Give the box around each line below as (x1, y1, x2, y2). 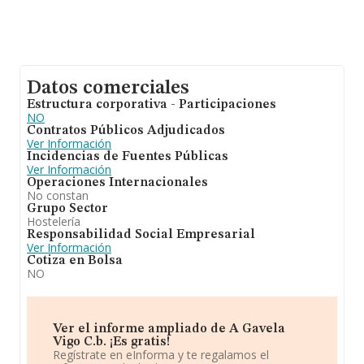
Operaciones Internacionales (27, 176, 208, 189)
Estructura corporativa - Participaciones (27, 98, 276, 111)
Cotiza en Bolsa (27, 254, 123, 267)
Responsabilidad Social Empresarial (27, 228, 255, 241)
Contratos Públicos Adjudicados (27, 124, 225, 137)
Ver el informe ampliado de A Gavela (53, 323, 285, 336)
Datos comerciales (27, 79, 189, 98)
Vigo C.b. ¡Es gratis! (53, 336, 170, 349)
